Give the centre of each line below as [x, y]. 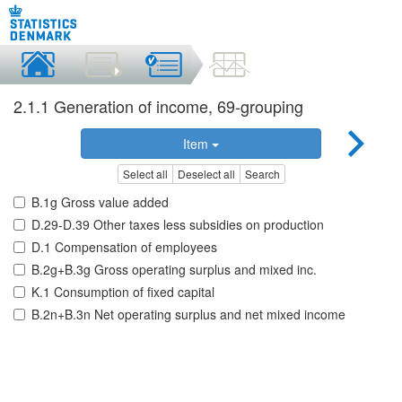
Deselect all [206, 174]
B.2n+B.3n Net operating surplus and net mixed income [188, 315]
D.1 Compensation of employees [124, 247]
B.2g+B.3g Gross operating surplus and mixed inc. [174, 270]
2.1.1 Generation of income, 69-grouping [158, 106]
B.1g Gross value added [100, 202]
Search [262, 174]
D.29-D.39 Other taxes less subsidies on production [178, 225]
